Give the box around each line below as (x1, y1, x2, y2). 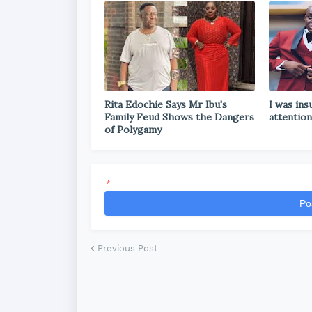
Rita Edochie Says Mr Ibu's (104, 98, 227, 111)
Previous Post (97, 243, 157, 254)
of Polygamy (104, 123, 162, 136)
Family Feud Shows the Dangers (104, 111, 254, 124)
